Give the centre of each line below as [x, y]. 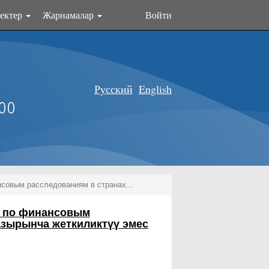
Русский [113, 89]
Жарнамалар [69, 15]
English [155, 89]
